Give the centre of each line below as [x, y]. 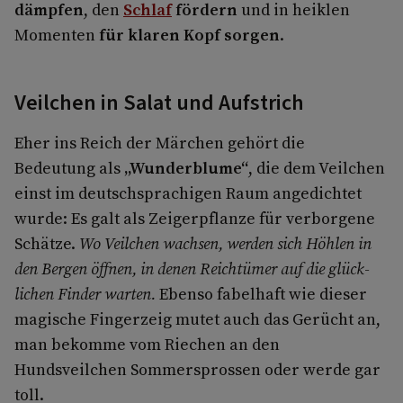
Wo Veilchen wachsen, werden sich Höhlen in [225, 244]
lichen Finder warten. [87, 294]
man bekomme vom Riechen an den [147, 345]
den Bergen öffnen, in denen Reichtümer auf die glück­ [192, 269]
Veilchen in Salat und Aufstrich [161, 103]
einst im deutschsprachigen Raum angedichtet [188, 193]
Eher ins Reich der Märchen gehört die [160, 143]
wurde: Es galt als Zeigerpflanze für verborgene [195, 219]
